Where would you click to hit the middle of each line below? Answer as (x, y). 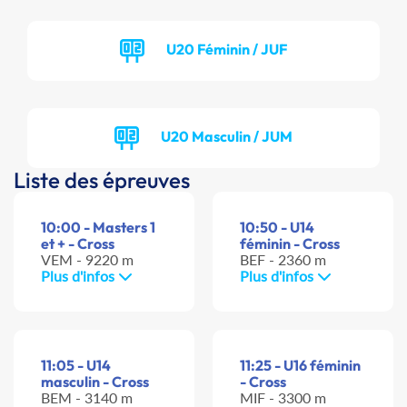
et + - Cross (78, 244)
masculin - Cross (95, 382)
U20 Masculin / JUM (227, 136)
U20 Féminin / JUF (227, 49)
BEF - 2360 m (283, 260)
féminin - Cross (290, 244)
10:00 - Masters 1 (98, 228)
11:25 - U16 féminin (300, 366)
